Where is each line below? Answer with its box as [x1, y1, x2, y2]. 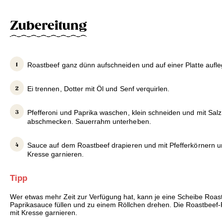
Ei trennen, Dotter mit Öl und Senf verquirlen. [27, 85, 170, 93]
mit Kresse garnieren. [10, 209, 77, 217]
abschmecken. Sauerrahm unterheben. [27, 117, 151, 126]
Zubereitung [10, 18, 87, 33]
